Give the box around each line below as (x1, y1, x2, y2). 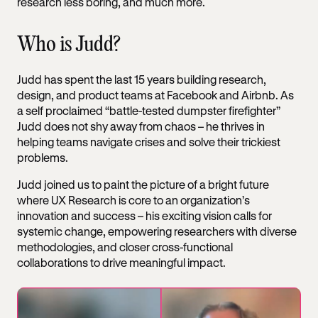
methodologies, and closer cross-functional (17, 239, 233, 253)
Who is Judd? (17, 34, 121, 55)
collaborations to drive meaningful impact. (17, 255, 226, 269)
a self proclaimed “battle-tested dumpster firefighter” (17, 103, 280, 117)
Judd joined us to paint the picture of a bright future (17, 177, 269, 191)
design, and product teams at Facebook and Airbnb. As (17, 87, 294, 102)
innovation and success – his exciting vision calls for (17, 208, 272, 222)
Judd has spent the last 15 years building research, (17, 72, 266, 86)
